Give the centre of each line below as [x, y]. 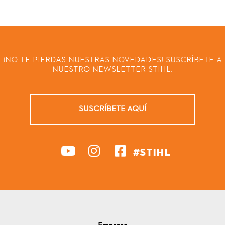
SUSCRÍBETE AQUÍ [113, 110]
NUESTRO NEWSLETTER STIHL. [113, 70]
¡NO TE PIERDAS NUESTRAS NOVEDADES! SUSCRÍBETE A [113, 60]
